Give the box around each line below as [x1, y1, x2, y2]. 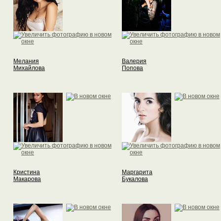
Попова [122, 65, 143, 72]
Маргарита [122, 169, 152, 176]
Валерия [122, 58, 147, 65]
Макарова [13, 176, 41, 183]
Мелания [13, 58, 39, 65]
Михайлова [13, 65, 45, 72]
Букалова [122, 176, 148, 183]
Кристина [13, 169, 40, 176]
